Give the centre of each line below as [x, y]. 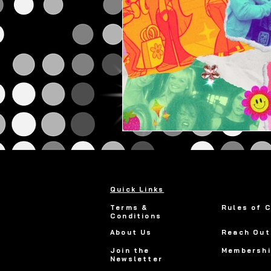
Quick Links [137, 189]
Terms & [129, 207]
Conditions [136, 216]
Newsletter [136, 259]
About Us [131, 232]
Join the [130, 250]
